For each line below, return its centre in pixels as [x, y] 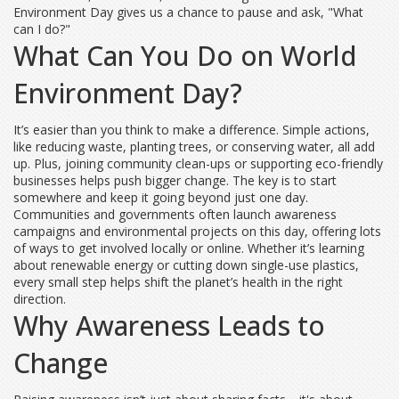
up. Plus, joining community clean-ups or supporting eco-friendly [198, 163]
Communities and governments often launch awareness [175, 214]
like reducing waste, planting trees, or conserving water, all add [194, 147]
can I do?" [42, 29]
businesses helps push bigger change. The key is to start [175, 180]
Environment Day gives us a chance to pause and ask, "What [188, 12]
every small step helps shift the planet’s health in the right [178, 282]
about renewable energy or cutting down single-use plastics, [186, 265]
